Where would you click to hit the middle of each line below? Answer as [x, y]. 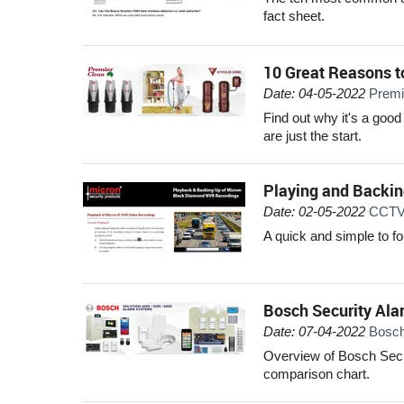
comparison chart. [317, 373]
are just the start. [312, 135]
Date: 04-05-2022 [314, 93]
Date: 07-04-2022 [314, 331]
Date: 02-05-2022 [314, 211]
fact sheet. [294, 15]
